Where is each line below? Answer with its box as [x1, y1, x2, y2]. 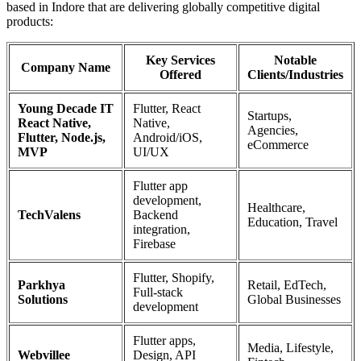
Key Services [146, 53, 215, 67]
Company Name [21, 60, 110, 74]
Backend [133, 208, 178, 222]
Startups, [247, 109, 292, 122]
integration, [133, 222, 190, 236]
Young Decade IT [18, 102, 114, 115]
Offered [160, 68, 201, 81]
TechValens [18, 208, 81, 222]
